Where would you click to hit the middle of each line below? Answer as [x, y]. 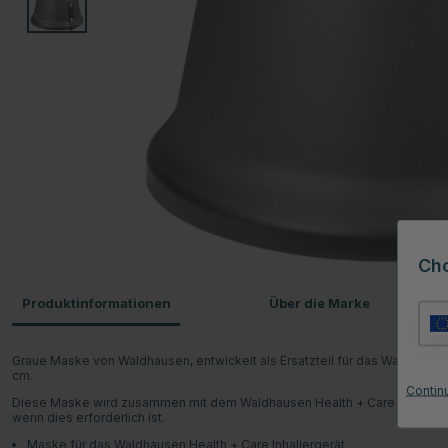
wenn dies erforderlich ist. [88, 417]
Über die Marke [320, 302]
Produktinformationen [96, 302]
